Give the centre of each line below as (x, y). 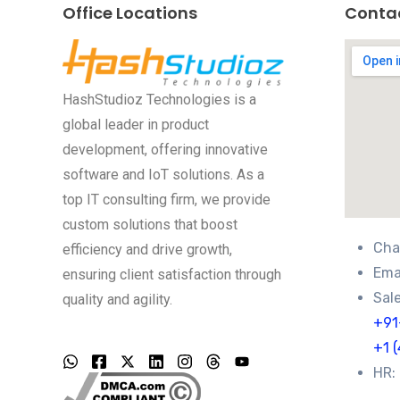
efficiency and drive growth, (147, 250)
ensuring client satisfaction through (172, 275)
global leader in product (136, 125)
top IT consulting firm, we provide (167, 200)
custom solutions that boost (150, 225)
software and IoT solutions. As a (163, 175)
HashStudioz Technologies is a (159, 100)
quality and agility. (117, 300)
